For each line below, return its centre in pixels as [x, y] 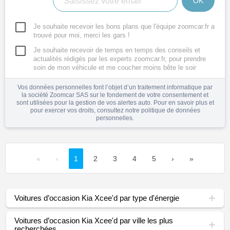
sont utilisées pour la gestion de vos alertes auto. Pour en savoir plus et [115, 103]
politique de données [170, 110]
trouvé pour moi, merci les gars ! [82, 35]
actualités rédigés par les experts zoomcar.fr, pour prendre [120, 59]
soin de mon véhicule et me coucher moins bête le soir [115, 68]
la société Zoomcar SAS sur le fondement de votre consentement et [115, 95]
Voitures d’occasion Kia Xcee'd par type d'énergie [97, 198]
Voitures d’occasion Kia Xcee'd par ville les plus [94, 221]
